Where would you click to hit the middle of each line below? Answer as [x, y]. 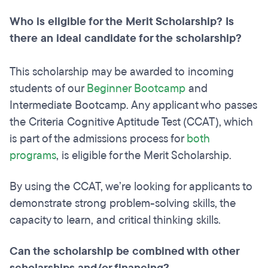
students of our [48, 89]
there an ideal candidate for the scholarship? [126, 38]
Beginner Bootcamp [136, 89]
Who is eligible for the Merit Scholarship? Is [122, 22]
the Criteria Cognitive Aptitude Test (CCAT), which [131, 122]
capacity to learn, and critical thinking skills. [115, 220]
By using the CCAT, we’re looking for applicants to [131, 187]
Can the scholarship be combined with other [124, 251]
